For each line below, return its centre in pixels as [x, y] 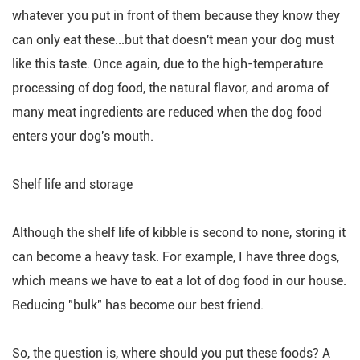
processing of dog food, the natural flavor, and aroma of [170, 88]
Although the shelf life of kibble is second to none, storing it [179, 233]
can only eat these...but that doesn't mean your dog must [173, 40]
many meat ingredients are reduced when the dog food [167, 112]
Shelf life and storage [72, 184]
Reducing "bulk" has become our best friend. [138, 305]
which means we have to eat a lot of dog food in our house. [179, 281]
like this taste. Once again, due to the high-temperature [168, 64]
